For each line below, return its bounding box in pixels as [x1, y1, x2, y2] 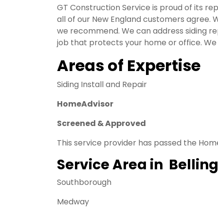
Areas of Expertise [57, 54, 200, 76]
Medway [57, 196, 89, 207]
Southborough [57, 177, 111, 188]
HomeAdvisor [57, 98, 115, 109]
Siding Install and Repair [57, 79, 147, 90]
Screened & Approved [57, 118, 146, 129]
